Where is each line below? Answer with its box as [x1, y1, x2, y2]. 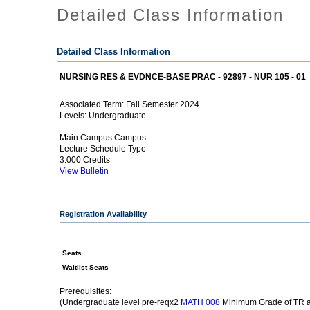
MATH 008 [181, 298, 221, 307]
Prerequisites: [60, 287, 112, 296]
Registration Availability [60, 210, 147, 219]
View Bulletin [60, 167, 109, 176]
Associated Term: [60, 100, 127, 109]
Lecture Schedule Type [60, 144, 147, 154]
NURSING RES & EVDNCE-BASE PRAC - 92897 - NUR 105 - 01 [60, 72, 307, 82]
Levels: [60, 111, 89, 120]
